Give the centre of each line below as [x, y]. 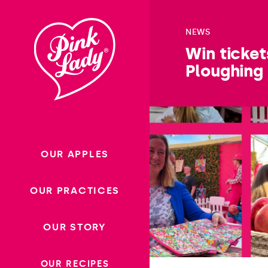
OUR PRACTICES [75, 191]
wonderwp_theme [49, 27]
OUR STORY [75, 227]
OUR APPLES [75, 154]
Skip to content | [44, 12]
